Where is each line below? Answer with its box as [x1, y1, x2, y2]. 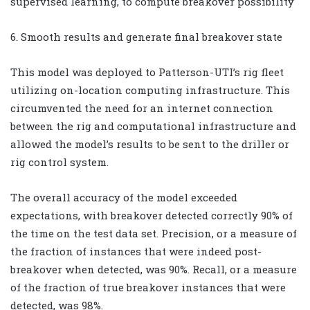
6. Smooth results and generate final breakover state [10, 29, 282, 44]
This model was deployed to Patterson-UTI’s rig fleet [10, 64, 284, 79]
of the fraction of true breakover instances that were [10, 280, 286, 294]
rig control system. [10, 154, 109, 169]
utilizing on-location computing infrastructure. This [10, 82, 290, 97]
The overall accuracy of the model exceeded [10, 190, 237, 204]
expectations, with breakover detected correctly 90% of [10, 208, 293, 222]
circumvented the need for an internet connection [10, 100, 273, 115]
